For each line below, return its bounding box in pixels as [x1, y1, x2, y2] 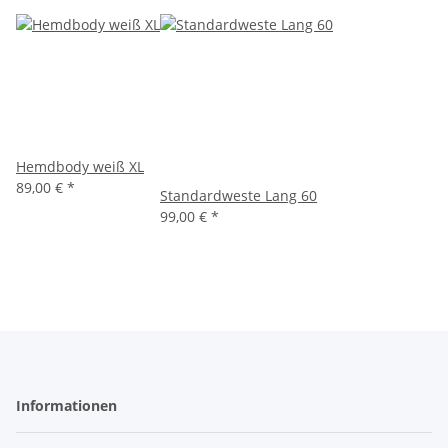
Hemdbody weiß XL [16, 157, 144, 177]
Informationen [16, 396, 121, 416]
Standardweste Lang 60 [160, 186, 317, 206]
